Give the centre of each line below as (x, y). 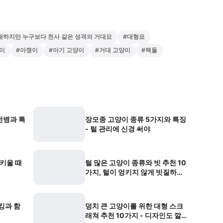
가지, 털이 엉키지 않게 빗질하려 (134, 172)
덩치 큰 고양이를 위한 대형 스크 (134, 206)
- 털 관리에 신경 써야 (118, 129)
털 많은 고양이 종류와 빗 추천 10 (136, 163)
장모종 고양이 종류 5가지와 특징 (136, 119)
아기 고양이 (68, 50)
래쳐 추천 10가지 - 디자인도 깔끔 (137, 215)
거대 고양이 (115, 50)
